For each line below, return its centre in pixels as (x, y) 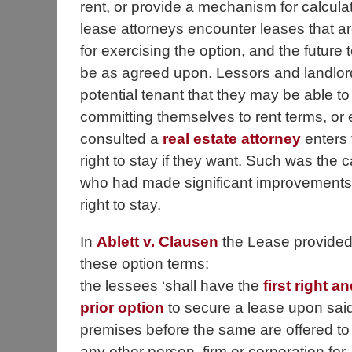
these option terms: (145, 264)
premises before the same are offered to (215, 330)
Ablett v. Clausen (158, 242)
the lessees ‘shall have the (170, 286)
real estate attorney (230, 139)
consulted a (119, 139)
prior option (122, 308)
